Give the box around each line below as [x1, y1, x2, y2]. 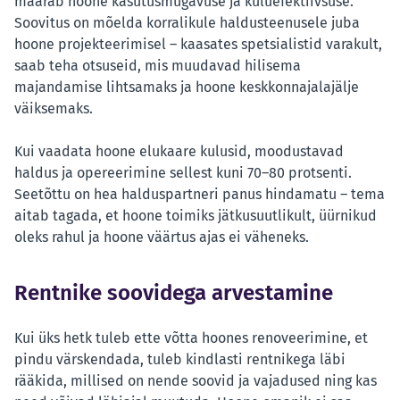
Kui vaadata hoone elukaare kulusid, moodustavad [14, 143, 344, 161]
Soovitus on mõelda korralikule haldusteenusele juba [14, 14, 360, 32]
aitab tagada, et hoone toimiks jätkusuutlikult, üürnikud [14, 207, 377, 225]
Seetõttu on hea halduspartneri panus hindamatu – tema [14, 186, 385, 204]
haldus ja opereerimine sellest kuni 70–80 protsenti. [14, 164, 352, 182]
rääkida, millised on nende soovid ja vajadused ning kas [14, 372, 377, 390]
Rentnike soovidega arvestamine [14, 280, 333, 306]
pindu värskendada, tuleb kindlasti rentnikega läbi [14, 351, 346, 369]
